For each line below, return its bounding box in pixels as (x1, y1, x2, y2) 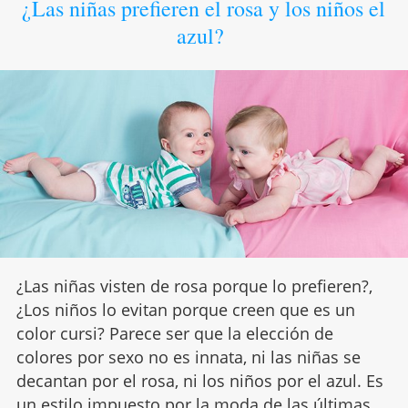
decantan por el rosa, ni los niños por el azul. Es (15, 370, 383, 393)
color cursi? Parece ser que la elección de (15, 322, 333, 345)
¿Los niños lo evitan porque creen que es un (15, 299, 355, 321)
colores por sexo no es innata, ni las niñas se (15, 346, 361, 369)
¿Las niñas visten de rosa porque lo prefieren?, (15, 275, 372, 298)
